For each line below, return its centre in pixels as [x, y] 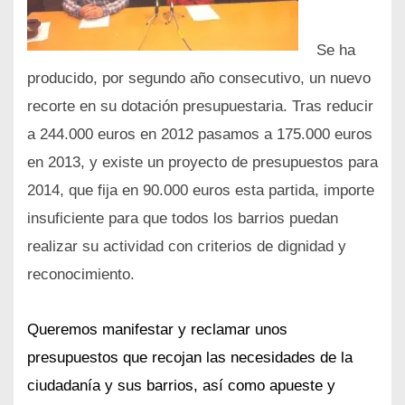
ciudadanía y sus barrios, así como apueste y [181, 386]
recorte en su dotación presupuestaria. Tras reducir [200, 107]
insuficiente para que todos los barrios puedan [183, 219]
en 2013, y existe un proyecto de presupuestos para [202, 163]
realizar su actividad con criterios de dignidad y [187, 247]
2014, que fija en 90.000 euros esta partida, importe [201, 191]
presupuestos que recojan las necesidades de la [190, 358]
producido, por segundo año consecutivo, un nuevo [199, 79]
